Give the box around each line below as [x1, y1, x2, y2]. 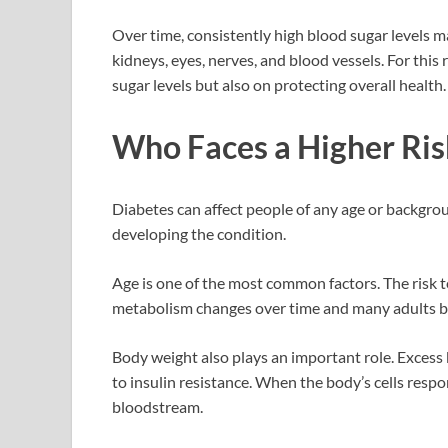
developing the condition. [112, 223, 286, 243]
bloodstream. [112, 396, 203, 416]
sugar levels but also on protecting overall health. [112, 75, 446, 95]
